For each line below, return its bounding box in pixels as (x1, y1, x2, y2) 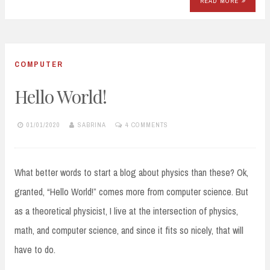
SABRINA (78, 121, 106, 130)
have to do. (14, 242, 55, 256)
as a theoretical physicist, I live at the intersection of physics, (14, 204, 238, 218)
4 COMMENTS (125, 121, 168, 130)
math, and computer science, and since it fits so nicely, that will (14, 223, 243, 237)
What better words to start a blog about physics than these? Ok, (14, 165, 248, 179)
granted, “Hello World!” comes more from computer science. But (14, 184, 248, 198)
